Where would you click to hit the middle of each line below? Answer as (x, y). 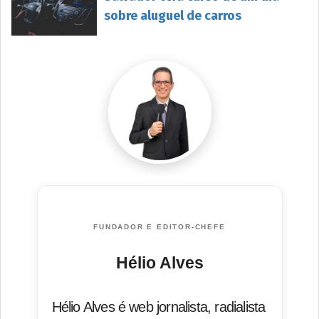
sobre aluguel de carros (173, 15)
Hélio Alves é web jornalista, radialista (158, 307)
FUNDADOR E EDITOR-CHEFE (159, 226)
